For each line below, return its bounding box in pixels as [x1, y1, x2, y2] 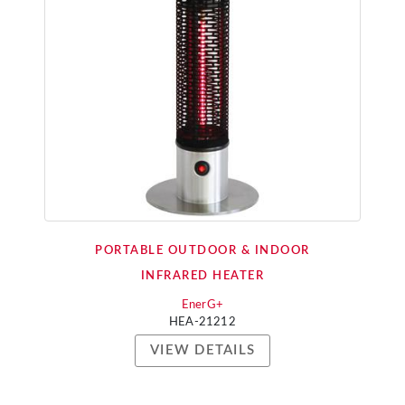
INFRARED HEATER [140, 270, 265, 282]
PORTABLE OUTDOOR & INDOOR [95, 245, 310, 257]
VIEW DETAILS [150, 344, 255, 357]
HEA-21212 [169, 316, 236, 328]
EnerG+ [181, 299, 224, 311]
